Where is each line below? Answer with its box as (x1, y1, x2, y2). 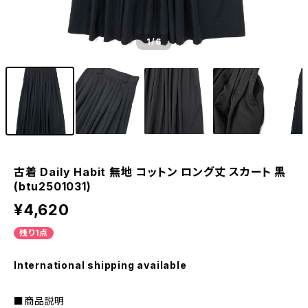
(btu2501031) (14, 179, 91, 193)
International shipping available (14, 259, 187, 271)
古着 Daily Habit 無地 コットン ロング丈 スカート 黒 (14, 165, 287, 179)
